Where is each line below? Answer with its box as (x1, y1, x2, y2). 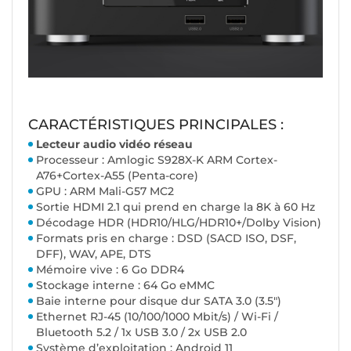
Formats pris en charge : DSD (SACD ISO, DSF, (36, 231, 296, 246)
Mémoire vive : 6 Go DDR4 (36, 262, 184, 277)
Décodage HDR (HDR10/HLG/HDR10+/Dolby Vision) (36, 215, 321, 230)
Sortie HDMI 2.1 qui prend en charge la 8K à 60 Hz (36, 200, 315, 215)
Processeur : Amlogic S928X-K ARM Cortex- (36, 153, 277, 168)
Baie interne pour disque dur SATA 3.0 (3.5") (36, 294, 281, 309)
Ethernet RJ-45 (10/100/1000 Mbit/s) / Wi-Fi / (36, 309, 278, 324)
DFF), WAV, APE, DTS (36, 247, 151, 262)
